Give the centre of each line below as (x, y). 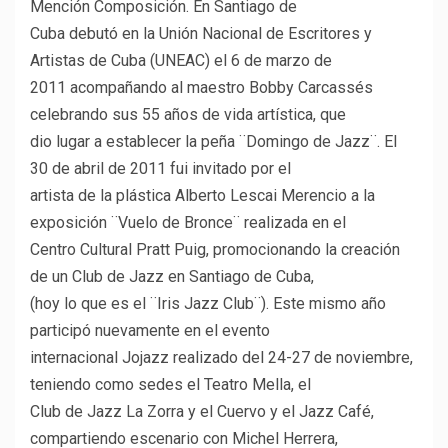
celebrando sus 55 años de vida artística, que (188, 115)
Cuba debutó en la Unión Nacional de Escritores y (201, 34)
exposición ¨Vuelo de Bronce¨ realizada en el (188, 223)
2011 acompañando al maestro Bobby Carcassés (201, 88)
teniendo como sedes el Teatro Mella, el (170, 385)
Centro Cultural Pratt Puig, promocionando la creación (215, 250)
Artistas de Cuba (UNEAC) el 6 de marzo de (181, 61)
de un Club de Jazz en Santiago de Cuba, (172, 277)
